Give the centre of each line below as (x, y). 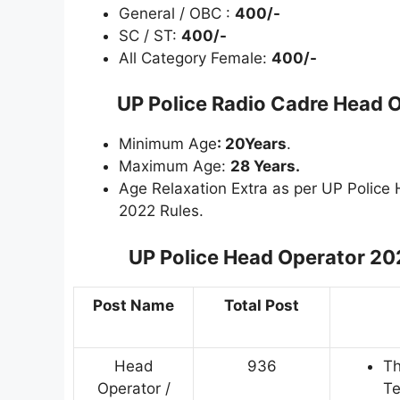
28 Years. (265, 167)
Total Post (262, 305)
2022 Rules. (161, 211)
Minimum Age (168, 144)
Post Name (133, 305)
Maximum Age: (175, 167)
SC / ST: (150, 35)
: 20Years (252, 144)
